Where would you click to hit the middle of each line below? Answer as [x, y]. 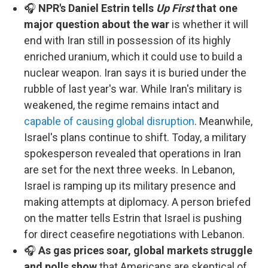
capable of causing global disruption [109, 121]
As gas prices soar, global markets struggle [145, 250]
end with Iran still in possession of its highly [127, 40]
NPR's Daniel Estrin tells [96, 8]
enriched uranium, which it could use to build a [133, 57]
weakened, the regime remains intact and [121, 105]
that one [216, 8]
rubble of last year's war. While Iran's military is [133, 89]
